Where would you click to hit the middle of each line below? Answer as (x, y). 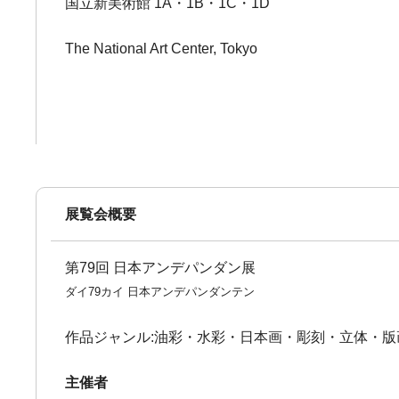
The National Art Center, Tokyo (162, 49)
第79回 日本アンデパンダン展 (161, 268)
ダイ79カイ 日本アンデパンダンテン (160, 292)
